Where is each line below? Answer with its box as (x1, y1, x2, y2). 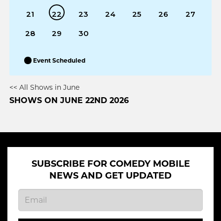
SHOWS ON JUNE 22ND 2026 (9, 95, 129, 105)
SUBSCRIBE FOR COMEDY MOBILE (31, 158, 190, 169)
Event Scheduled (33, 56, 86, 64)
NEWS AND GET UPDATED (49, 170, 172, 181)
